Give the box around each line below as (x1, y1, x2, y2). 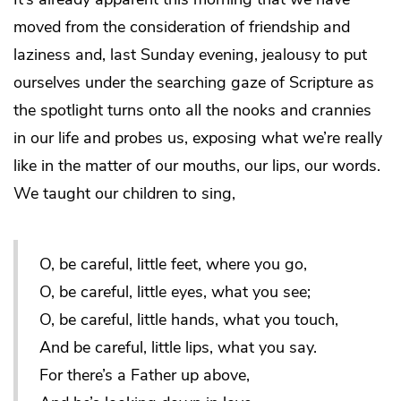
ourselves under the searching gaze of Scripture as (13, 71, 374, 93)
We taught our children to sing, (13, 182, 235, 204)
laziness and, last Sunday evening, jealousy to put (13, 43, 367, 65)
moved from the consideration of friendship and (13, 15, 350, 38)
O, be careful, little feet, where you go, (39, 252, 307, 275)
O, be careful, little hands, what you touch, (39, 308, 338, 330)
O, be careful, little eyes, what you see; (39, 280, 311, 303)
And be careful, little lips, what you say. (39, 336, 317, 358)
